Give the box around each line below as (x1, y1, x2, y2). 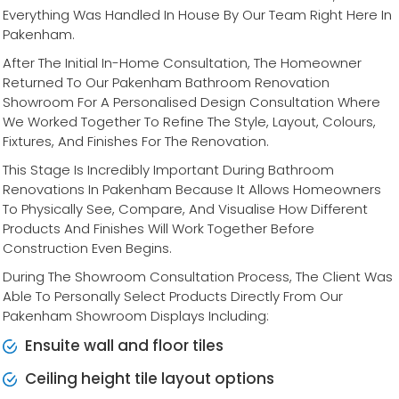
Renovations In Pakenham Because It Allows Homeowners (3, 180, 381, 199)
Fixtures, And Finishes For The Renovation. (3, 132, 269, 151)
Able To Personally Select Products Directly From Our (3, 287, 343, 306)
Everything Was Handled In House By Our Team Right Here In (3, 5, 392, 25)
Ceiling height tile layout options (25, 368, 274, 390)
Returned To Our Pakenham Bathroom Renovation (3, 73, 330, 93)
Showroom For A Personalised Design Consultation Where (3, 93, 380, 112)
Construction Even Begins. (3, 239, 172, 258)
